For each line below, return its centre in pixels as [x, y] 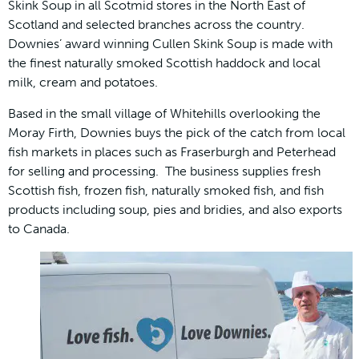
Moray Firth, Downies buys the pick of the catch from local [177, 132]
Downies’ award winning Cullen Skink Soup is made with [170, 44]
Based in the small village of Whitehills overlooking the [164, 113]
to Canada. [39, 228]
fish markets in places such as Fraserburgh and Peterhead [172, 151]
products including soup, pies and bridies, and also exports [175, 209]
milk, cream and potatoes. [83, 83]
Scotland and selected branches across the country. [156, 25]
